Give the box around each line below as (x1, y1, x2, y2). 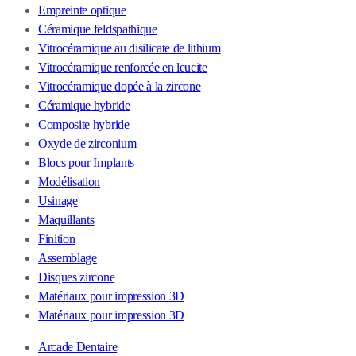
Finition (38, 231, 75, 246)
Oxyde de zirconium (38, 136, 137, 150)
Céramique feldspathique (38, 21, 157, 36)
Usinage (38, 193, 78, 207)
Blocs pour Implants (38, 155, 134, 169)
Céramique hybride (38, 98, 130, 112)
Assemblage (38, 250, 97, 265)
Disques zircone (38, 269, 115, 284)
